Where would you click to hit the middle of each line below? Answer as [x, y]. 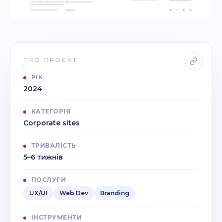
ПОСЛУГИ [49, 180]
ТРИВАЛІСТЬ [54, 146]
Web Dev [74, 193]
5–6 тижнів [43, 157]
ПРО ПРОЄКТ [51, 60]
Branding [115, 193]
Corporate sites [52, 123]
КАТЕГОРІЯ [51, 111]
